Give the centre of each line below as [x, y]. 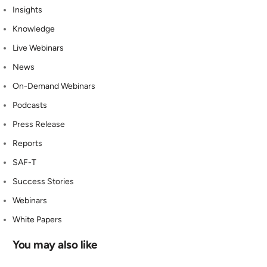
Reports [28, 143]
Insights [28, 10]
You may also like [55, 244]
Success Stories [44, 181]
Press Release [39, 124]
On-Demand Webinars [54, 86]
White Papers [38, 219]
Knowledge [34, 29]
